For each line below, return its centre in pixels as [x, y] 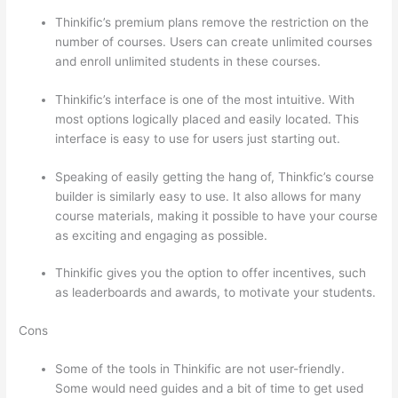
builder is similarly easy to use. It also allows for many [209, 196]
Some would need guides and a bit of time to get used [210, 389]
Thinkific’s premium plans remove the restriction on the [212, 23]
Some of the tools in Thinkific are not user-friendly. [200, 369]
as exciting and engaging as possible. [162, 235]
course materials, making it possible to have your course [217, 215]
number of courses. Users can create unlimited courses [214, 42]
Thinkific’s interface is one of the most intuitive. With [205, 99]
